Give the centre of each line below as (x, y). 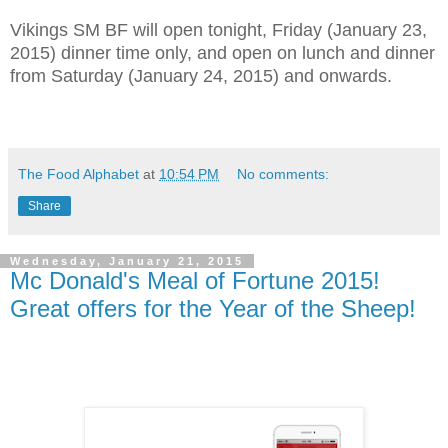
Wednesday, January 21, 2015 (127, 260)
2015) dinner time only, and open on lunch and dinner (222, 52)
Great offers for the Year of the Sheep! (213, 308)
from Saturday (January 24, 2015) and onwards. (201, 75)
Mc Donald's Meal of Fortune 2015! (195, 280)
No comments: (283, 173)
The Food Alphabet (78, 173)
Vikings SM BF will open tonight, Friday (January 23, (218, 29)
